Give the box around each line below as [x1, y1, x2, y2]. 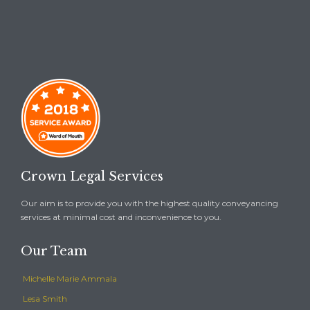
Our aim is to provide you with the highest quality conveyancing [21, 197, 278, 208]
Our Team [21, 243, 87, 259]
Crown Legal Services [21, 168, 163, 184]
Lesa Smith [23, 293, 67, 304]
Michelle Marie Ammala [23, 273, 117, 284]
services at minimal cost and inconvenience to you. [21, 211, 221, 222]
